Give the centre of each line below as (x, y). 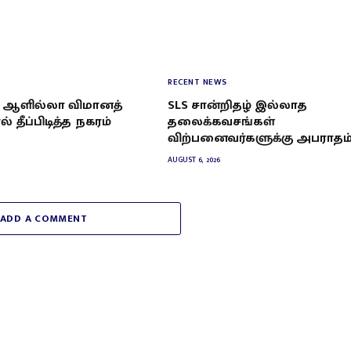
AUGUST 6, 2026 (194, 160)
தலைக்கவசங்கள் (221, 122)
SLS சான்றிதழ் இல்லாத (237, 106)
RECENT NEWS (197, 83)
